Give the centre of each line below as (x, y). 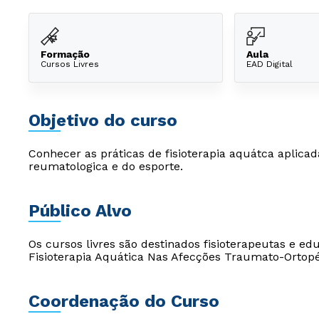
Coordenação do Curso (124, 301)
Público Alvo (80, 211)
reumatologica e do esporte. (106, 166)
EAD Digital (270, 64)
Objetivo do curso (103, 120)
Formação (65, 54)
